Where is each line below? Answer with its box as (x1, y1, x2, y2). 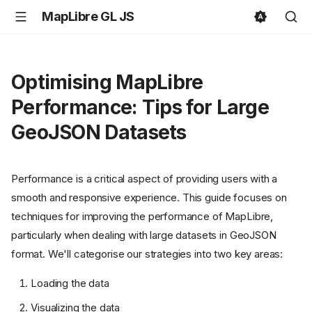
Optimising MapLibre (11, 70, 203, 94)
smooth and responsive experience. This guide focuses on (11, 191, 287, 205)
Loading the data (31, 276, 109, 290)
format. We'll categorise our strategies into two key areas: (11, 247, 283, 261)
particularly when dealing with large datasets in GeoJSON (11, 228, 276, 242)
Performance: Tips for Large (11, 95, 270, 119)
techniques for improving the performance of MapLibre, (11, 210, 274, 224)
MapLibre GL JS (42, 9, 134, 24)
